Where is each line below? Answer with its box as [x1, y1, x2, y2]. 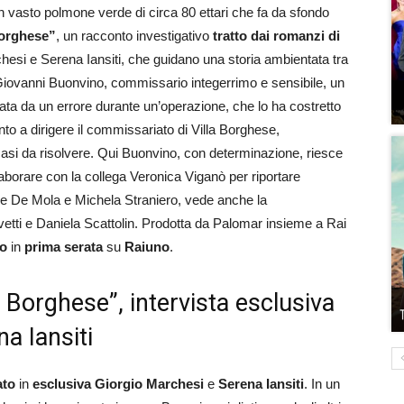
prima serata [24, 239, 103, 254]
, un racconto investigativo [56, 28, 213, 43]
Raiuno [124, 239, 170, 254]
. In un [304, 376, 340, 391]
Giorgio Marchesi [95, 376, 204, 391]
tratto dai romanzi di [213, 28, 340, 43]
